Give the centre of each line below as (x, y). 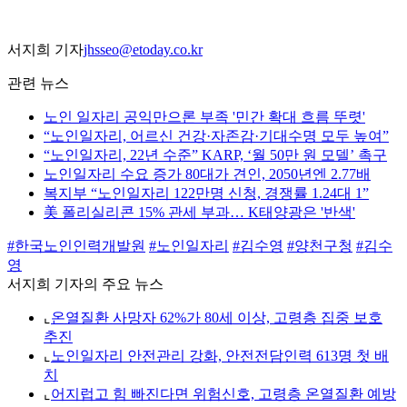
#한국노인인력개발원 (76, 246)
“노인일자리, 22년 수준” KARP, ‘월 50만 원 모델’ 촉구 (215, 155)
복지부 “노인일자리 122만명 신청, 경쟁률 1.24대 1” (206, 194)
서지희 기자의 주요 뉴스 (85, 284)
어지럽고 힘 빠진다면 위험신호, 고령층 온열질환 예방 (223, 394)
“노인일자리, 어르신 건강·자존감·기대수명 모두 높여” (216, 136)
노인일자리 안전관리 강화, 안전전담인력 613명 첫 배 (220, 356)
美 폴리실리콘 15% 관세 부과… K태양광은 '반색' (199, 213)
